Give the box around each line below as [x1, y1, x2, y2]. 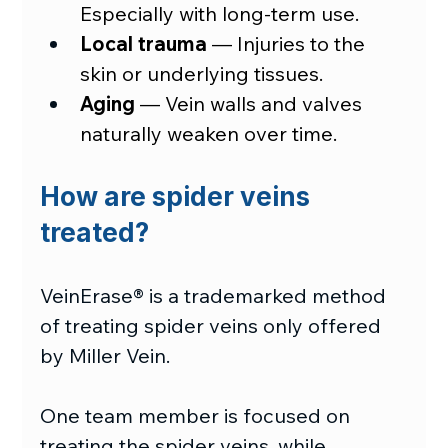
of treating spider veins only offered [40, 312, 387, 338]
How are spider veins [40, 180, 317, 212]
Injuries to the [232, 30, 371, 56]
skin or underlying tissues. [80, 60, 324, 86]
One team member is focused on [40, 402, 356, 428]
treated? [40, 216, 150, 248]
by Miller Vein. [40, 342, 171, 368]
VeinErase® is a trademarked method [40, 282, 392, 308]
